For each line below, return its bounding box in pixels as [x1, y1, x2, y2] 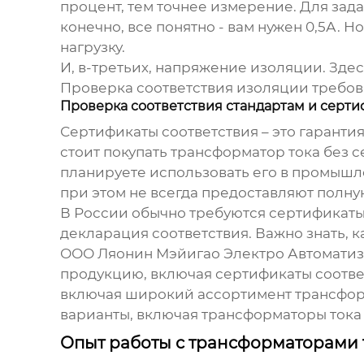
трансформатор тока [170, 144, 320, 161]
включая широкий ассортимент [59, 286, 295, 303]
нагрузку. [59, 39, 125, 56]
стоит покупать [59, 144, 171, 161]
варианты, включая [59, 306, 201, 323]
